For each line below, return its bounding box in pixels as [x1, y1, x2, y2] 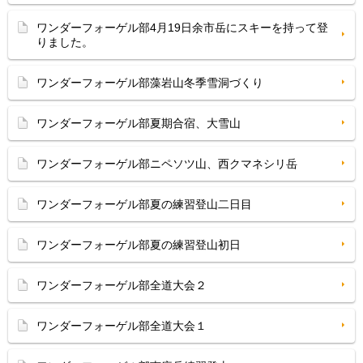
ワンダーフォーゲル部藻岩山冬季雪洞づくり [36, 75, 263, 89]
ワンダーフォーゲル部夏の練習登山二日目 [36, 197, 252, 211]
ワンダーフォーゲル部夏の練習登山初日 [36, 237, 241, 251]
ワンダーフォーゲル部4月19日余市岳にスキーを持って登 [36, 20, 328, 34]
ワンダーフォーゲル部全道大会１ [36, 318, 207, 332]
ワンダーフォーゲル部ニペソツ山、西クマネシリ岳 [36, 156, 297, 170]
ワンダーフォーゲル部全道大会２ [36, 278, 207, 292]
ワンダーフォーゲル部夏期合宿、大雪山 [36, 116, 241, 130]
